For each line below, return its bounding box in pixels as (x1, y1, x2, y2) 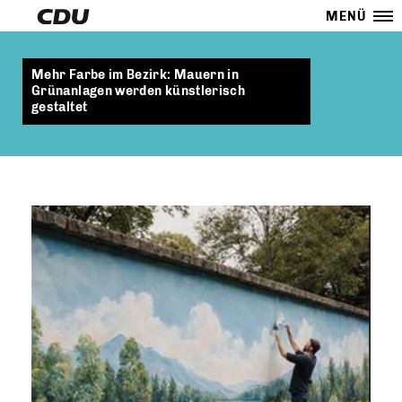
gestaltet (31, 100, 88, 115)
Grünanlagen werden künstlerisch (31, 83, 246, 99)
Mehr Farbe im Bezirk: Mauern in (31, 67, 240, 83)
